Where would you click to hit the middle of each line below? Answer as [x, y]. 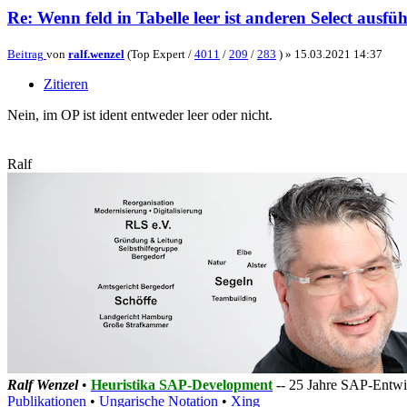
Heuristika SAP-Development [182, 385]
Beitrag [25, 55]
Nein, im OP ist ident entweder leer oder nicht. [140, 115]
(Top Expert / [159, 55]
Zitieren [66, 84]
